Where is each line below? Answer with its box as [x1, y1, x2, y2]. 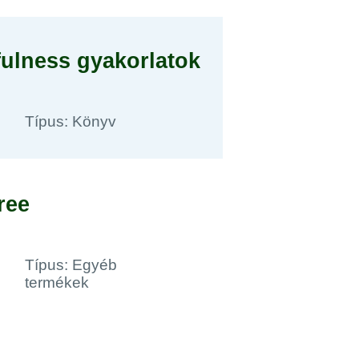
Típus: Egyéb [25, 256, 118, 273]
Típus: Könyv [25, 113, 117, 130]
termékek [25, 274, 90, 291]
